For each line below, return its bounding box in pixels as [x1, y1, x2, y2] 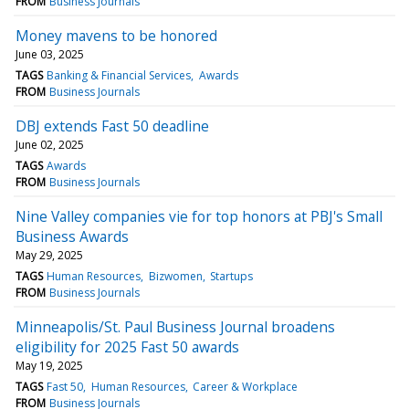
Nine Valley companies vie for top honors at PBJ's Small [16, 205, 383, 226]
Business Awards [16, 225, 129, 246]
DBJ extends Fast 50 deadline [16, 115, 209, 136]
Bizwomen [148, 267, 203, 284]
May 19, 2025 [16, 357, 83, 373]
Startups [209, 267, 253, 284]
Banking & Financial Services [47, 67, 192, 83]
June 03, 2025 [16, 46, 84, 62]
